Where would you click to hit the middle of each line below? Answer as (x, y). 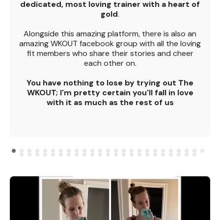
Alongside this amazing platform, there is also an (110, 33)
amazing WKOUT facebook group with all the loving (110, 43)
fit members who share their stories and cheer (110, 53)
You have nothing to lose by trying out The (110, 82)
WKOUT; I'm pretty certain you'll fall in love (110, 92)
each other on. (110, 63)
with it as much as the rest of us (110, 102)
